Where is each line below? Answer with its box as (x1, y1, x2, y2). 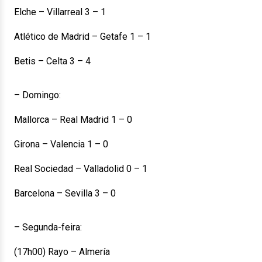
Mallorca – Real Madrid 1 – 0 (14, 114, 132, 125)
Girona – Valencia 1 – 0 (14, 139, 108, 150)
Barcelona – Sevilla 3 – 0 (14, 188, 116, 199)
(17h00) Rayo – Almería (14, 246, 110, 257)
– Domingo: (14, 89, 61, 101)
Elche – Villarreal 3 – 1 (14, 6, 106, 18)
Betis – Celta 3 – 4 (14, 56, 91, 67)
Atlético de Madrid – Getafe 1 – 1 (14, 31, 151, 42)
